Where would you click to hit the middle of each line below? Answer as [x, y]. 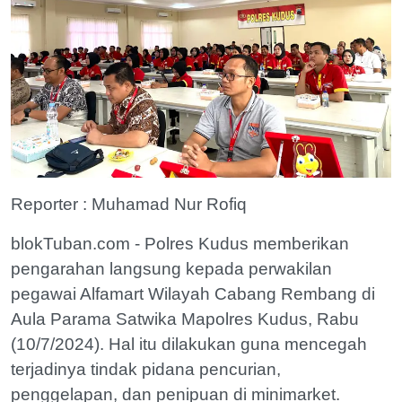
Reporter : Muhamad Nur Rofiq [129, 204]
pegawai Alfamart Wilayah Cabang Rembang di [193, 294]
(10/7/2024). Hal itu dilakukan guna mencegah [189, 344]
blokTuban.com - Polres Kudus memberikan [180, 244]
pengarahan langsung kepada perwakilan [171, 269]
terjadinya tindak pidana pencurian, [146, 369]
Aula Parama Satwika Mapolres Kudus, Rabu [185, 319]
